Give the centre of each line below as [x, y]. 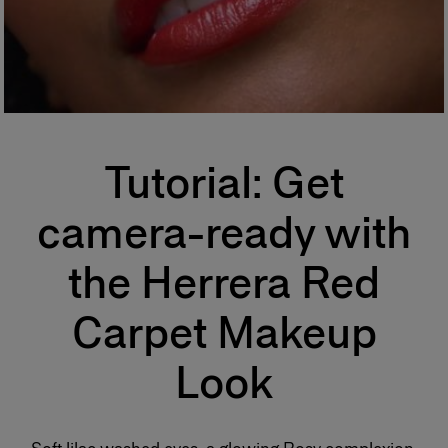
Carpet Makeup [224, 332]
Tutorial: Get [224, 182]
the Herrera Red [224, 282]
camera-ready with [224, 232]
